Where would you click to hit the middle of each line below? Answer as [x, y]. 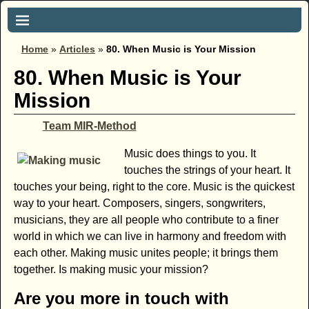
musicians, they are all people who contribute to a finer [146, 219]
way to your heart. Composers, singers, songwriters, [139, 203]
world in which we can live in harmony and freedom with [150, 236]
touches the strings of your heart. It [207, 170]
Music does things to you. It [190, 153]
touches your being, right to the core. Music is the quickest [154, 186]
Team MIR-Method [89, 126]
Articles [77, 49]
